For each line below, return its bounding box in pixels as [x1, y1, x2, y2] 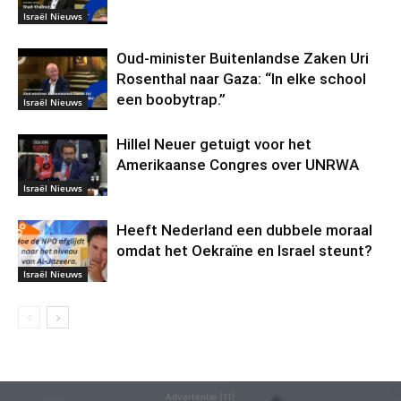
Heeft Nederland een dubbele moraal [116, 221, 372, 239]
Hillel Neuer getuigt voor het [116, 135, 311, 153]
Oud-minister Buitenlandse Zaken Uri [116, 49, 369, 67]
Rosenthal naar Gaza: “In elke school [116, 70, 366, 88]
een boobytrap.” [116, 90, 226, 108]
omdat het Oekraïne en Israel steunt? [116, 242, 372, 260]
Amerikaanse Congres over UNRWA [116, 156, 359, 174]
